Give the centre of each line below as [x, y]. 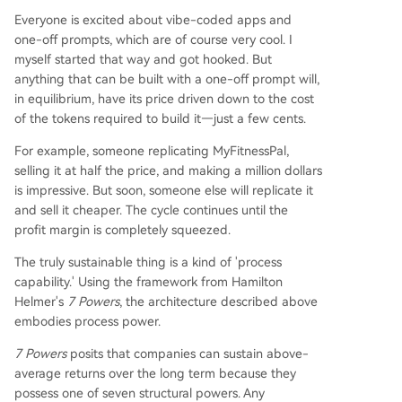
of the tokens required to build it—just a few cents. [160, 118]
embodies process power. [87, 321]
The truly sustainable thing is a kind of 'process [148, 262]
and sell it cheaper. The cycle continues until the [151, 210]
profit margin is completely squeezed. [122, 230]
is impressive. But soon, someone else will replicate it [164, 190]
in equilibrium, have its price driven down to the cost [164, 99]
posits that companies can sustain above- [188, 354]
